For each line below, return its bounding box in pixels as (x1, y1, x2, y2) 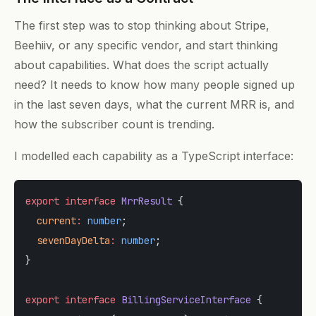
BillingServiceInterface (116, 293, 251, 307)
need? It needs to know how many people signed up (14, 77, 295, 92)
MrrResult (116, 195, 172, 208)
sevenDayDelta (25, 234, 110, 248)
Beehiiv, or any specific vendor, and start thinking (14, 37, 278, 52)
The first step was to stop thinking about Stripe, (14, 18, 269, 32)
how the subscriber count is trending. (14, 116, 214, 131)
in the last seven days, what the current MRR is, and (14, 97, 294, 111)
